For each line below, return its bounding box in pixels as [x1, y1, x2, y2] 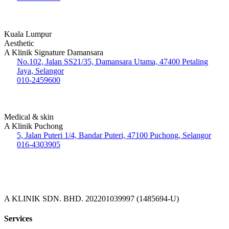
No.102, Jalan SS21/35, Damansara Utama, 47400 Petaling [17, 57, 208, 66]
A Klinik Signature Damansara [4, 48, 103, 57]
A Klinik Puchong [4, 121, 63, 130]
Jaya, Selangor [17, 66, 64, 75]
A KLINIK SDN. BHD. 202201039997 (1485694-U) [4, 194, 179, 203]
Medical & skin [4, 112, 54, 121]
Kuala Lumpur [4, 29, 52, 38]
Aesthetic [4, 38, 34, 48]
